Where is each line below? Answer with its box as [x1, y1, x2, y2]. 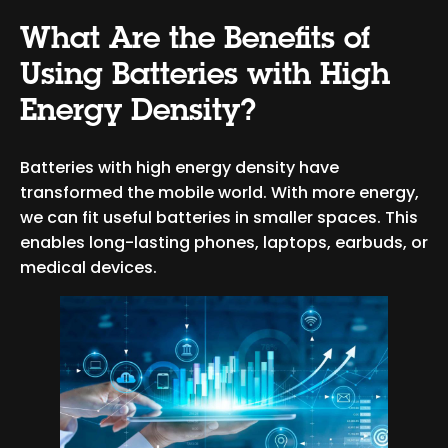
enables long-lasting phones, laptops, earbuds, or [20, 231, 428, 255]
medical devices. [20, 256, 157, 280]
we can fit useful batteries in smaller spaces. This [20, 206, 418, 230]
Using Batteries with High [20, 61, 390, 92]
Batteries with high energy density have [20, 156, 339, 180]
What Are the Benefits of [20, 25, 371, 56]
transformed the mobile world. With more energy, [20, 181, 419, 205]
